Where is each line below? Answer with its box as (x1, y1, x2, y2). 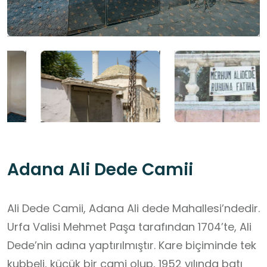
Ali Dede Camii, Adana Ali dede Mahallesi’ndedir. (7, 201, 260, 216)
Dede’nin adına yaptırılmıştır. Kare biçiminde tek (7, 238, 256, 253)
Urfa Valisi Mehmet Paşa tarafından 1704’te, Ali (7, 219, 252, 235)
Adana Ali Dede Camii (7, 158, 193, 182)
